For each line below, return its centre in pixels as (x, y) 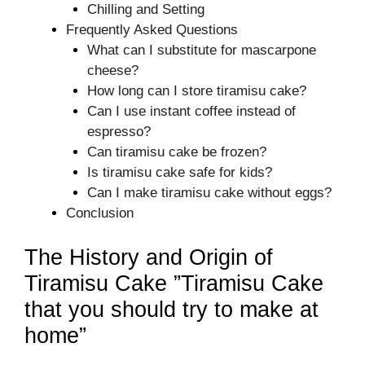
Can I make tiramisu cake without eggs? (209, 193)
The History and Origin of (149, 257)
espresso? (119, 132)
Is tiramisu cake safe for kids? (179, 173)
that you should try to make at (172, 309)
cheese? (112, 71)
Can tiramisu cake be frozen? (176, 152)
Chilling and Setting (145, 10)
